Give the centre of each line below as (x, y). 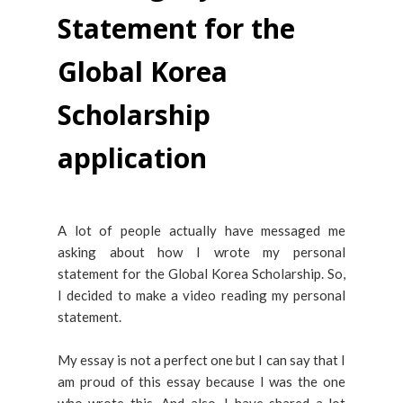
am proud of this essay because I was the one (201, 381)
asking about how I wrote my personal (201, 252)
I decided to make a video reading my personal (201, 295)
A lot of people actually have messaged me (201, 230)
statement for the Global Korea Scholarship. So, (201, 273)
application (132, 158)
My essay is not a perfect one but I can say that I (201, 360)
